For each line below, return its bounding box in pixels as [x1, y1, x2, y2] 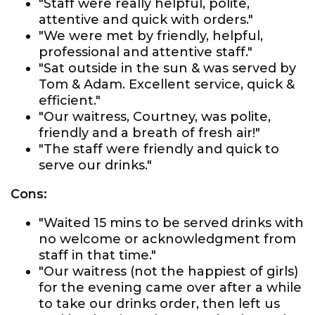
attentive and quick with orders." [39, 12, 253, 27]
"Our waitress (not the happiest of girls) [39, 264, 298, 279]
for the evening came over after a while [39, 280, 302, 295]
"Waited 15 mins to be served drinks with [39, 215, 304, 231]
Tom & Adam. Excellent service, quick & [39, 77, 295, 92]
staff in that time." [39, 247, 156, 263]
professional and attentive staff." [39, 44, 252, 60]
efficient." [39, 93, 101, 108]
